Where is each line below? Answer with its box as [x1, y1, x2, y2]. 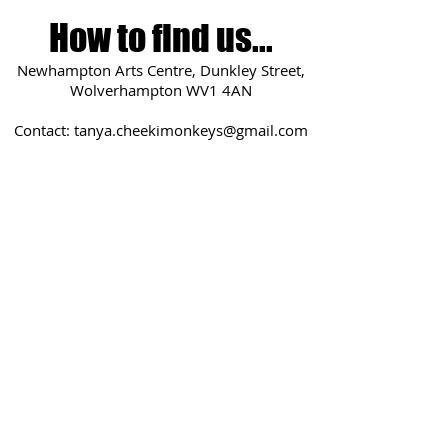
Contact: [14, 120, 75, 140]
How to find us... [49, 16, 274, 60]
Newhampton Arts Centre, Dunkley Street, [17, 60, 306, 80]
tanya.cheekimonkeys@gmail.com [74, 120, 309, 140]
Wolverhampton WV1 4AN [70, 80, 253, 100]
